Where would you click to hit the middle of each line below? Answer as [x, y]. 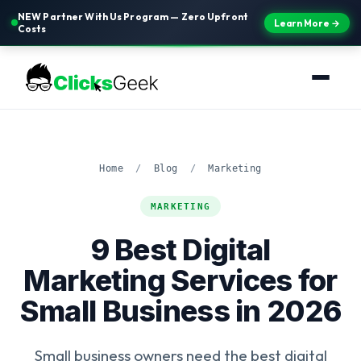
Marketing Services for [180, 280]
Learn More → [307, 23]
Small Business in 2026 [180, 311]
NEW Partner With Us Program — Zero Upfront [133, 17]
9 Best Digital [180, 250]
